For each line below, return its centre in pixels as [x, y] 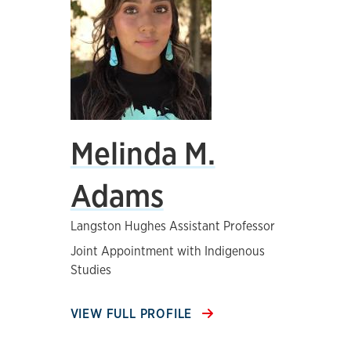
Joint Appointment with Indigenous [167, 251]
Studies [90, 270]
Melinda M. [143, 153]
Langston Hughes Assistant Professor [172, 226]
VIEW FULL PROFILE [133, 314]
